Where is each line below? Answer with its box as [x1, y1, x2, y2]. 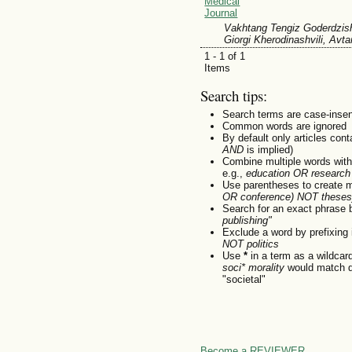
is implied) [243, 143, 293, 156]
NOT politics [222, 237, 279, 250]
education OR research [245, 167, 350, 179]
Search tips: [200, 85, 267, 105]
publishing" [222, 214, 272, 226]
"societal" [222, 273, 266, 285]
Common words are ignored [222, 119, 346, 132]
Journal [204, 7, 238, 20]
